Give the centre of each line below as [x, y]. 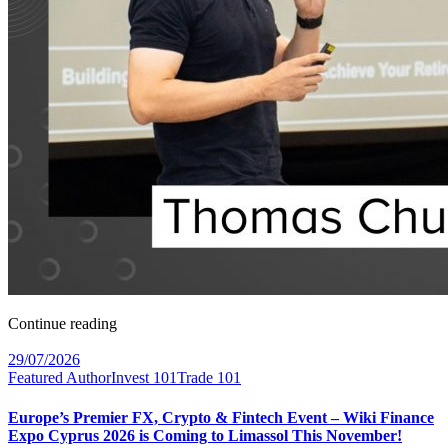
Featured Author [59, 378]
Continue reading [62, 324]
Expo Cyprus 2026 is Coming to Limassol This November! [205, 435]
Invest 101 [144, 378]
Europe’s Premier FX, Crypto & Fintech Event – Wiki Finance [221, 417]
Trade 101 [209, 378]
